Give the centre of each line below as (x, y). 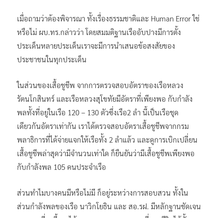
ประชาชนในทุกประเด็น (52, 59)
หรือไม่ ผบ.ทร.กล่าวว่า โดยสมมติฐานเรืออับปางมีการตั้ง (99, 32)
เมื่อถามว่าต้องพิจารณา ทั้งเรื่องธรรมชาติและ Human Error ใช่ (108, 18)
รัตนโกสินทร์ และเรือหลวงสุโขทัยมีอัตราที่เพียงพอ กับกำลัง (105, 98)
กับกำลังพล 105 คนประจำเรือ (62, 166)
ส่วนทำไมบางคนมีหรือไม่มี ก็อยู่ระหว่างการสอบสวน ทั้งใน (103, 192)
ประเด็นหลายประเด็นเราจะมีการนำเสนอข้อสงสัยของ (96, 45)
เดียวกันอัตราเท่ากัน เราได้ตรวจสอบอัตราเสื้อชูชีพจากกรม (103, 126)
